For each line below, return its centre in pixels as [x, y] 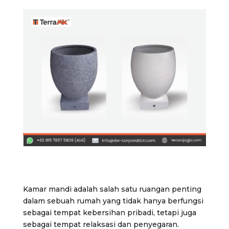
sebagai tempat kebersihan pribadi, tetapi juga [109, 213]
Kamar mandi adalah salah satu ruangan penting [112, 189]
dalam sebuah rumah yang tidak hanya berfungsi [113, 201]
